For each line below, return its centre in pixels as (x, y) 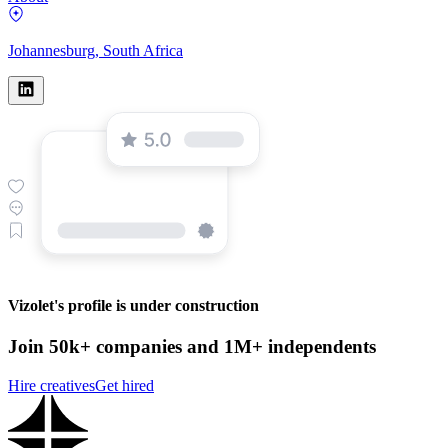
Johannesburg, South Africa (95, 50)
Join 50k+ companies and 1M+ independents (192, 347)
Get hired (124, 386)
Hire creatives (51, 386)
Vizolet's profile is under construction (133, 306)
